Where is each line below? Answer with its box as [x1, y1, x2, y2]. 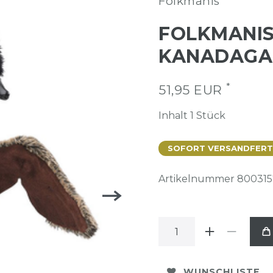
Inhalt [158, 110, 190, 121]
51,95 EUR [158, 82, 226, 97]
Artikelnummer [158, 173, 237, 185]
